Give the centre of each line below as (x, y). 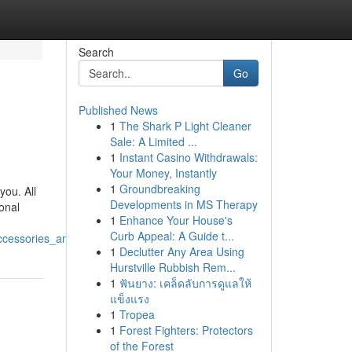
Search (96, 52)
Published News (118, 110)
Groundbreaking (159, 189)
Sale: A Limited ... (153, 141)
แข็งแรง (129, 299)
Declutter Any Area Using (181, 251)
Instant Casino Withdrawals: (188, 157)
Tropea (137, 314)
